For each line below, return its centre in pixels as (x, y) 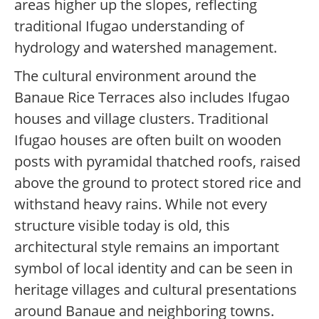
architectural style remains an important (147, 247)
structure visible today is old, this (122, 226)
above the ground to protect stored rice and (158, 183)
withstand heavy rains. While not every (141, 204)
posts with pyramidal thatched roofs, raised (157, 162)
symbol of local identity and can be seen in (153, 268)
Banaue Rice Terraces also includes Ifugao (152, 98)
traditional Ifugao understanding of (129, 26)
